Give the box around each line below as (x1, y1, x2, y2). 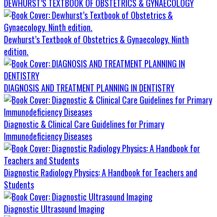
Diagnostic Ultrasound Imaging (4, 202, 105, 216)
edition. (4, 45, 29, 58)
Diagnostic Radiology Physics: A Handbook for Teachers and (4, 166, 197, 179)
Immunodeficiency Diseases (4, 130, 92, 143)
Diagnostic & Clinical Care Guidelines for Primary (4, 118, 164, 131)
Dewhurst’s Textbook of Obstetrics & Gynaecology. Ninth (4, 33, 189, 46)
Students (4, 178, 34, 191)
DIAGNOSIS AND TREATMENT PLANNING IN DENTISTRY (4, 81, 174, 94)
